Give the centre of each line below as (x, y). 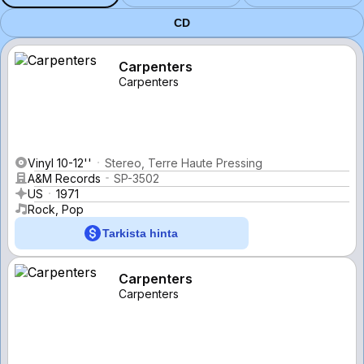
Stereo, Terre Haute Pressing (184, 162)
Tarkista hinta (140, 233)
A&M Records (64, 178)
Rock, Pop (56, 209)
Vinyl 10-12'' (60, 162)
